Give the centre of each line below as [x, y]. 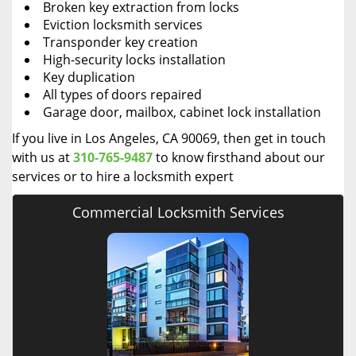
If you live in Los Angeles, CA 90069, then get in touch [169, 138]
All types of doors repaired [122, 95]
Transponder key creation [120, 42]
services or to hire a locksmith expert [123, 176]
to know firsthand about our [239, 157]
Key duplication [89, 77]
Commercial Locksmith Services [178, 212]
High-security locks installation [134, 60]
